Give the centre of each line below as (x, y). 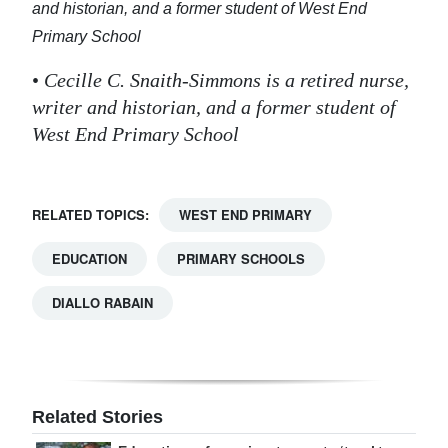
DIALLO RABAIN (102, 302)
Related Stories (97, 416)
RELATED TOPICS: (90, 214)
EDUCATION (89, 258)
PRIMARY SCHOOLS (241, 258)
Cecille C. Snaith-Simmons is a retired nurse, (226, 79)
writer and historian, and (136, 106)
